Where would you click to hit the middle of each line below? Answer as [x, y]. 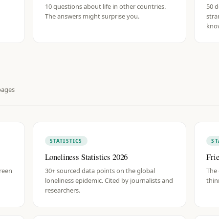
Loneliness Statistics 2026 [86, 157]
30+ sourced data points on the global [100, 171]
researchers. [62, 190]
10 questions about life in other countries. [105, 6]
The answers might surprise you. [92, 16]
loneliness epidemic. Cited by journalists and [109, 180]
